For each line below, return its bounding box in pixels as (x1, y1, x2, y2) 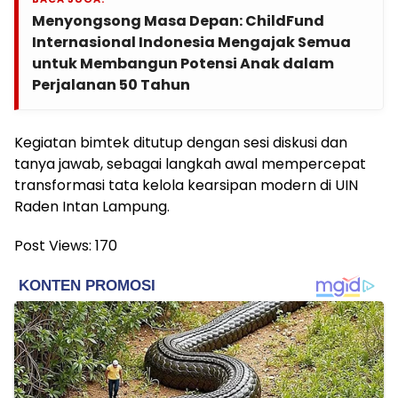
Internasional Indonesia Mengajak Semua (32, 32, 351, 53)
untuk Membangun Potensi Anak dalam (32, 53, 334, 75)
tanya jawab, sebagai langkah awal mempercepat (14, 154, 366, 175)
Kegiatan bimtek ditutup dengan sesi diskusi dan (14, 132, 347, 154)
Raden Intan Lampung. (14, 196, 170, 218)
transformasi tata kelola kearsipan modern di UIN (14, 175, 358, 196)
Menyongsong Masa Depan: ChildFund (32, 11, 324, 32)
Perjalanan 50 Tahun (32, 75, 190, 96)
